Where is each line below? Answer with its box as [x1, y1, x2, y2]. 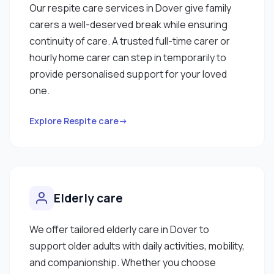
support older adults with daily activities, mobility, [29, 239, 245, 253]
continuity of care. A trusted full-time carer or [29, 34, 230, 48]
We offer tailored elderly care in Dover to [29, 222, 209, 236]
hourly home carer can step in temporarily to [29, 50, 226, 64]
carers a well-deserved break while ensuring [29, 17, 228, 31]
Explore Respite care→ [29, 114, 128, 127]
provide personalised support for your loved [29, 67, 227, 81]
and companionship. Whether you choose [29, 255, 216, 269]
